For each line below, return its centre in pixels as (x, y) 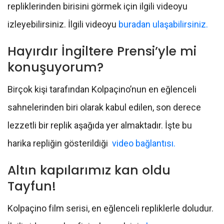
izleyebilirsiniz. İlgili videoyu (63, 24)
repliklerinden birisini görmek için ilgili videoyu (97, 6)
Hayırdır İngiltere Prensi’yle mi (102, 51)
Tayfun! (32, 186)
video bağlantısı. (144, 143)
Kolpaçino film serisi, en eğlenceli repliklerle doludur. (110, 208)
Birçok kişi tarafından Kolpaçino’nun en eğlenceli (102, 89)
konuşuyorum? (55, 67)
